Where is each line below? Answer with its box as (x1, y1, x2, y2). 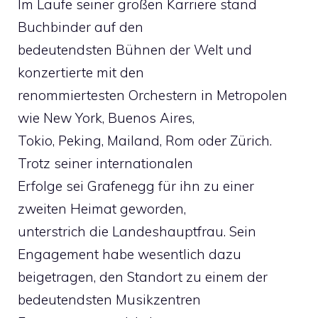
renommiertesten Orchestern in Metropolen (18, 87, 287, 104)
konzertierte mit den (18, 64, 144, 81)
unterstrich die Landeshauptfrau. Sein (18, 223, 256, 240)
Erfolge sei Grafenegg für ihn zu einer (18, 177, 254, 194)
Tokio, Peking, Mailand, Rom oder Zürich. (18, 132, 272, 149)
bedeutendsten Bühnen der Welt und (18, 41, 252, 58)
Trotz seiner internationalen (18, 155, 193, 172)
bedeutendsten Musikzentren (18, 291, 201, 308)
